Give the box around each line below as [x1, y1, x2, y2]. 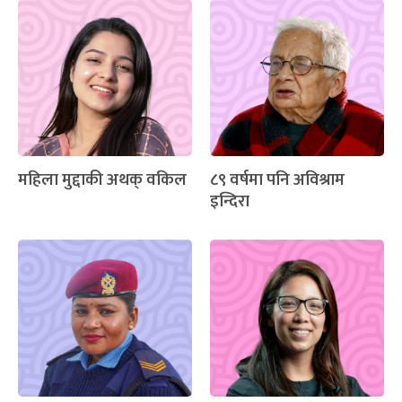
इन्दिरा [210, 188, 249, 216]
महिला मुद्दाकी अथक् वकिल [18, 166, 187, 195]
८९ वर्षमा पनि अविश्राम [210, 166, 345, 195]
